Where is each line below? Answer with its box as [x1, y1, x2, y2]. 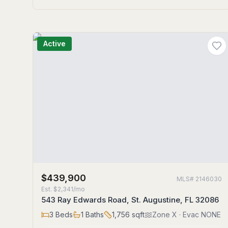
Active [43, 39, 66, 48]
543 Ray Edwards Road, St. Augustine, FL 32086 [41, 195, 219, 205]
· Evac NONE [177, 210, 221, 219]
